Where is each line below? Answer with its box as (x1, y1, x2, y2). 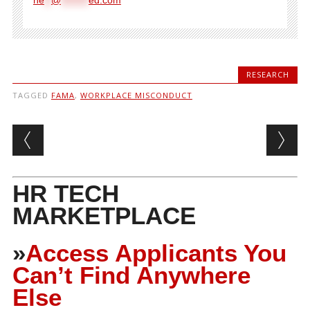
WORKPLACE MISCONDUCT (80, 89, 192, 100)
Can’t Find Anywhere (12, 261, 250, 289)
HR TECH (12, 179, 119, 207)
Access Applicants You (25, 239, 286, 266)
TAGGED (12, 89, 51, 100)
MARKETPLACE (12, 201, 196, 229)
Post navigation (12, 121, 191, 149)
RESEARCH (246, 69, 290, 80)
